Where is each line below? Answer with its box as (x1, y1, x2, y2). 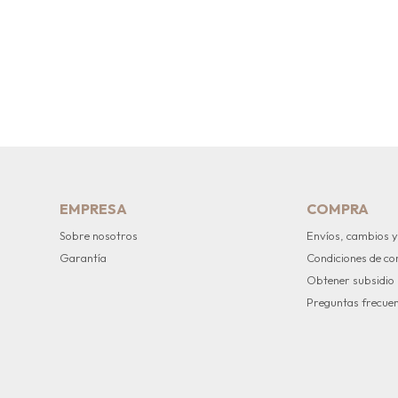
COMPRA (306, 200, 370, 218)
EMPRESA (60, 200, 128, 218)
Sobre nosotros (60, 228, 139, 243)
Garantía (60, 251, 107, 265)
